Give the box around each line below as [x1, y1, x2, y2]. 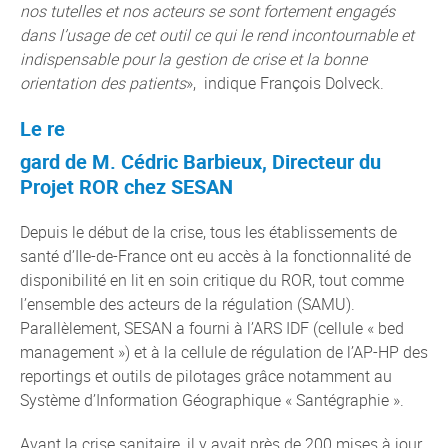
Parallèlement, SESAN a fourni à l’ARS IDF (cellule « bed [20, 317, 404, 339]
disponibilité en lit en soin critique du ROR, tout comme [20, 269, 404, 291]
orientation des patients [20, 72, 186, 94]
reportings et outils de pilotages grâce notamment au [20, 365, 392, 387]
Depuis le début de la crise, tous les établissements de [20, 221, 397, 243]
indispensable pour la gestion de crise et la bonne [20, 48, 367, 70]
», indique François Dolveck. [186, 72, 384, 94]
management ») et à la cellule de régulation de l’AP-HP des [20, 341, 428, 363]
